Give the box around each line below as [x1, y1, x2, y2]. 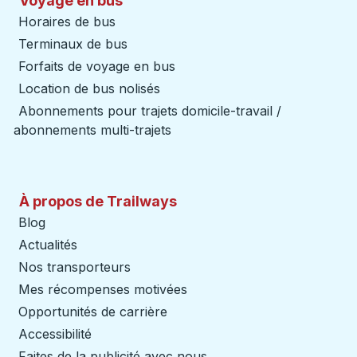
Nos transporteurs [18, 259, 131, 275]
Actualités [18, 237, 77, 253]
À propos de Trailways [19, 193, 177, 210]
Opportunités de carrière [18, 304, 167, 320]
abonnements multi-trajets [14, 122, 171, 138]
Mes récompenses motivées [18, 281, 187, 297]
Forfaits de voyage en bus [18, 58, 175, 74]
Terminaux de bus [18, 36, 127, 52]
